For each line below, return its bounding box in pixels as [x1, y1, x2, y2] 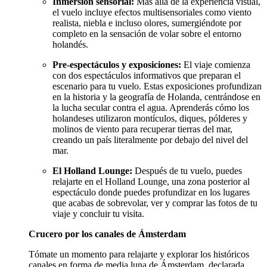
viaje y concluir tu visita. [52, 209, 144, 219]
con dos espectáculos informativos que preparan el [52, 70, 241, 81]
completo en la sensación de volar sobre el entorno [52, 29, 241, 39]
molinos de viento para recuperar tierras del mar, [52, 124, 232, 135]
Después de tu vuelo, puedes [132, 166, 242, 176]
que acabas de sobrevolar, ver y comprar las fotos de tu [52, 198, 257, 209]
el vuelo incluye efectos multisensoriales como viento [52, 7, 252, 18]
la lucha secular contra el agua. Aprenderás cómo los [52, 103, 249, 113]
